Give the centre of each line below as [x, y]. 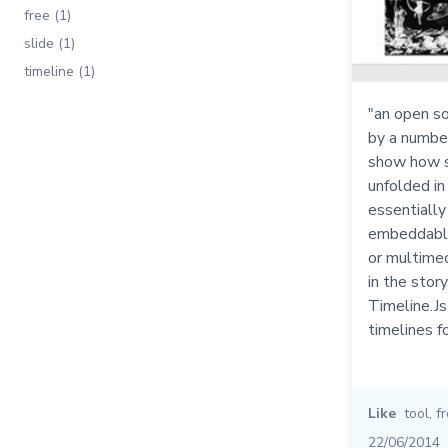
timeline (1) [59, 71]
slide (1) [49, 43]
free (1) [47, 15]
